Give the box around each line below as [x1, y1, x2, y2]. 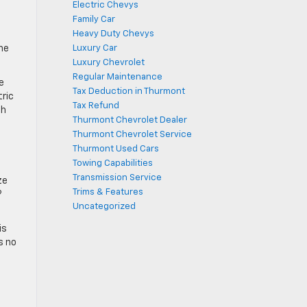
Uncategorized [73, 202, 136, 211]
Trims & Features [73, 188, 143, 197]
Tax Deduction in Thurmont [73, 87, 185, 96]
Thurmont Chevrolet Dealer [73, 116, 187, 125]
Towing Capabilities [73, 159, 153, 168]
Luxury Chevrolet [73, 58, 145, 67]
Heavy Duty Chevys [73, 29, 154, 38]
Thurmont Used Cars [73, 145, 159, 153]
